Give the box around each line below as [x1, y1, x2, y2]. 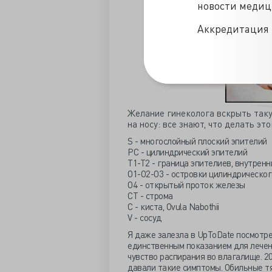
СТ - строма [127, 189, 173, 202]
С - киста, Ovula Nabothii [127, 200, 219, 213]
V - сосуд [127, 211, 161, 224]
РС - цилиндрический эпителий [127, 146, 247, 158]
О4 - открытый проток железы [127, 178, 245, 191]
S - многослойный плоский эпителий [127, 135, 267, 148]
